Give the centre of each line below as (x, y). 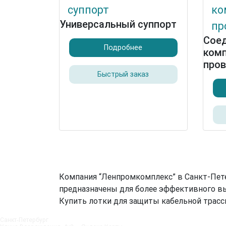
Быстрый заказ (123, 74)
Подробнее (123, 48)
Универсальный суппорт (118, 24)
